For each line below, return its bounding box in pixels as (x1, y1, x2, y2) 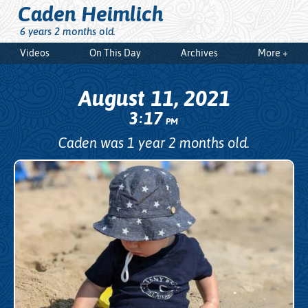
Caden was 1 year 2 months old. (58, 134, 250, 151)
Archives (181, 47, 218, 59)
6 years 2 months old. (20, 25, 116, 37)
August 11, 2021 (78, 85, 230, 111)
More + (258, 47, 288, 59)
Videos (20, 47, 49, 59)
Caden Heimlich (17, 2, 164, 25)
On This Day (89, 47, 141, 59)
